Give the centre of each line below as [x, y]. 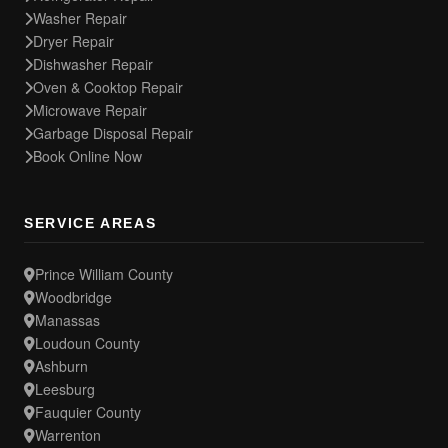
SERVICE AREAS [90, 223]
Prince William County [104, 274]
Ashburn [61, 366]
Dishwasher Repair [93, 64]
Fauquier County [88, 412]
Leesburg [65, 389]
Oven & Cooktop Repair [108, 87]
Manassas [67, 320]
